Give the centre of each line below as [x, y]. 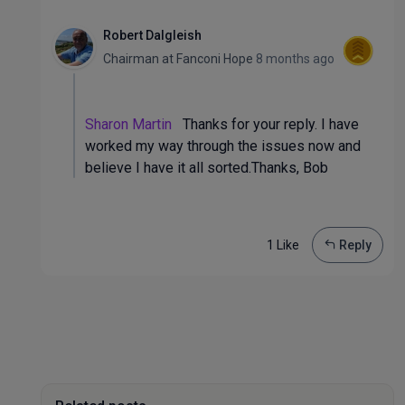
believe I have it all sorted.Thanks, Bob [207, 168]
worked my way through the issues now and [223, 146]
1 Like [283, 245]
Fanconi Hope [215, 59]
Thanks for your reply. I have [265, 124]
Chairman [132, 59]
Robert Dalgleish [152, 35]
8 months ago [295, 59]
